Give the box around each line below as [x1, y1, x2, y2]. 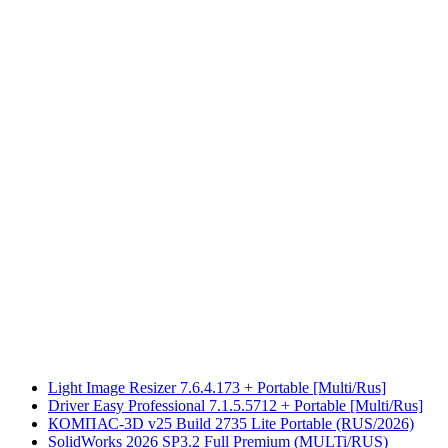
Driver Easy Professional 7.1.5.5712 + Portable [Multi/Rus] [48, 396, 423, 414]
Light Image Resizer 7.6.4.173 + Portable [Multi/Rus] [48, 378, 386, 396]
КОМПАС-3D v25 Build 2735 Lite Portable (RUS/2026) [48, 414, 414, 432]
